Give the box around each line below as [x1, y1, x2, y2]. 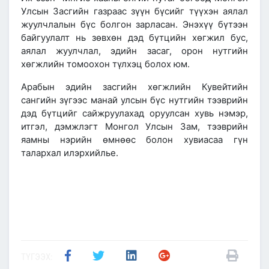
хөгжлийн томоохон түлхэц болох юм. [21, 58, 190, 70]
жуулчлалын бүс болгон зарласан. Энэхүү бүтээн [21, 19, 248, 31]
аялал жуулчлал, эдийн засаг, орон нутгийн [21, 45, 248, 57]
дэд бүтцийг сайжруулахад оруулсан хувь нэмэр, [21, 107, 248, 119]
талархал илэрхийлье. [21, 147, 118, 159]
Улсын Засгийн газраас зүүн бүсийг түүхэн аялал [21, 5, 248, 17]
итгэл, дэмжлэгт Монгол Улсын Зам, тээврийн [21, 121, 248, 133]
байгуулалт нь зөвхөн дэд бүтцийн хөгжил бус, [21, 32, 248, 44]
